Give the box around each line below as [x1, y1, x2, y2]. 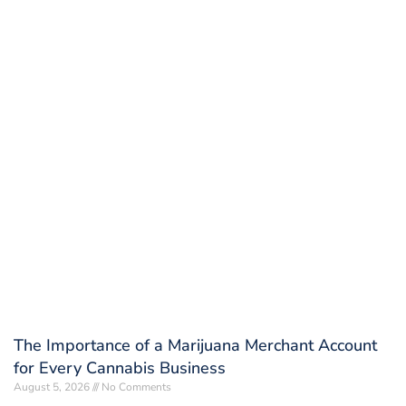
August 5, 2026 [14, 379, 92, 394]
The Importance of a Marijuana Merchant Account [14, 333, 377, 356]
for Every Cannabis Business [14, 356, 226, 379]
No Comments [99, 379, 171, 394]
